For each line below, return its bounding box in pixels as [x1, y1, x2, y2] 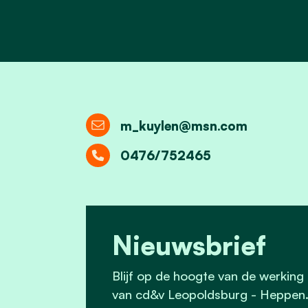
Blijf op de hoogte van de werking [111, 267, 304, 283]
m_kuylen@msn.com [120, 117, 247, 133]
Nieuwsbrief [111, 229, 266, 262]
